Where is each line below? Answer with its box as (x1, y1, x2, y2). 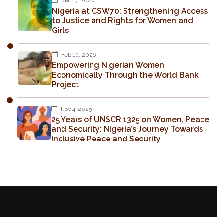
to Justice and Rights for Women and (52, 15, 193, 25)
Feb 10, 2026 (60, 51, 96, 58)
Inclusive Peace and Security (51, 134, 161, 143)
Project (52, 79, 79, 89)
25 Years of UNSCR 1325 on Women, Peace (51, 114, 209, 124)
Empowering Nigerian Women (52, 60, 164, 70)
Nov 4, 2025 (59, 105, 92, 112)
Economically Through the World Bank (52, 70, 199, 79)
